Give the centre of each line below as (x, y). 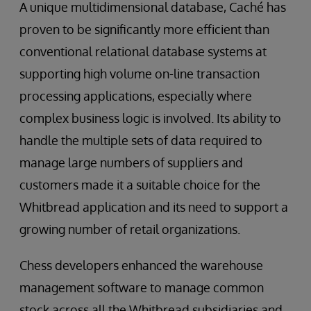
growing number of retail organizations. (130, 229)
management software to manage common (142, 287)
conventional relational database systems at (143, 51)
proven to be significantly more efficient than (144, 29)
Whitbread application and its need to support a (154, 207)
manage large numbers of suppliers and (131, 162)
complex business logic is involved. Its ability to (150, 118)
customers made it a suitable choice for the (140, 184)
